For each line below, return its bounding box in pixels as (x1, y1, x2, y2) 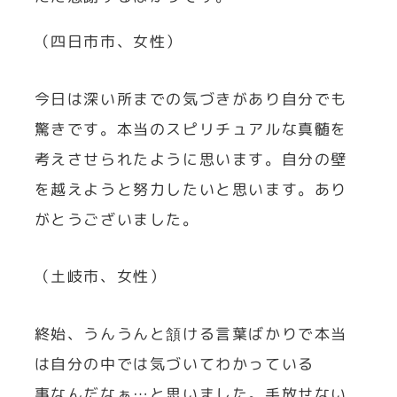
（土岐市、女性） (34, 266, 167, 287)
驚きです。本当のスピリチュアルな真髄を (34, 118, 347, 139)
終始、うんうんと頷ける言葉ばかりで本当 (34, 323, 347, 344)
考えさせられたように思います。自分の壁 (34, 148, 347, 169)
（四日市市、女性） (34, 31, 183, 52)
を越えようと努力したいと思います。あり (34, 178, 347, 199)
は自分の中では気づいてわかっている (34, 353, 315, 374)
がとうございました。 (34, 208, 199, 230)
